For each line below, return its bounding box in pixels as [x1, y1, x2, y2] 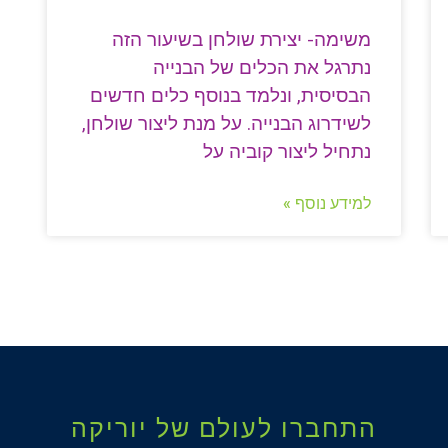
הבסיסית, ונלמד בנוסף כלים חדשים [89, 84, 371, 108]
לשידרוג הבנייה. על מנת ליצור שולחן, [81, 112, 371, 136]
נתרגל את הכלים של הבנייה [152, 56, 371, 80]
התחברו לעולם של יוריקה [71, 414, 377, 444]
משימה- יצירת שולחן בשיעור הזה [111, 28, 371, 52]
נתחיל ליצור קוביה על [202, 140, 371, 164]
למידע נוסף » [282, 194, 371, 214]
